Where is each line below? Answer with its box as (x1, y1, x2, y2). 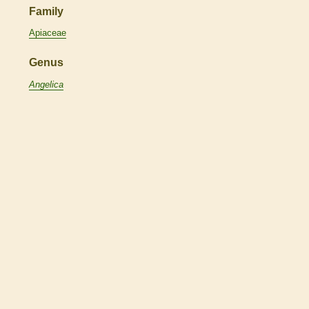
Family (29, 5, 63, 17)
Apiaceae (29, 28, 66, 39)
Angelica (29, 79, 63, 90)
